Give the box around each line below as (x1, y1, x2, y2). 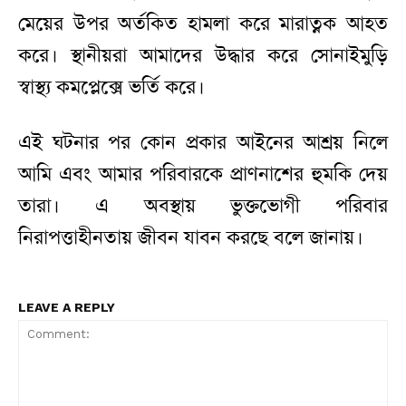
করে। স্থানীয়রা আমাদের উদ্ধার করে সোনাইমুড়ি (18, 43, 388, 69)
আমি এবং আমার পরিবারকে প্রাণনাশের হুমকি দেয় (18, 161, 388, 188)
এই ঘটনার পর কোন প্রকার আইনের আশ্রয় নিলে (18, 130, 388, 156)
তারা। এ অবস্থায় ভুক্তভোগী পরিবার (18, 193, 388, 219)
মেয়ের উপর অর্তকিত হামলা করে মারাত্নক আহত (18, 11, 388, 37)
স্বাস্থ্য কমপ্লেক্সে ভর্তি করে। (18, 74, 205, 101)
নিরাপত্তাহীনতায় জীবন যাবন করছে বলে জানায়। (18, 225, 363, 251)
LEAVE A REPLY (18, 300, 115, 315)
